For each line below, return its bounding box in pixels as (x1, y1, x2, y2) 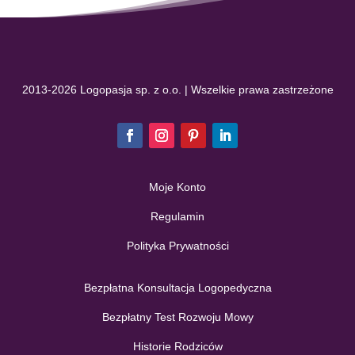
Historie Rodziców (132, 340, 223, 353)
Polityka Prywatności (126, 239, 229, 252)
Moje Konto (149, 181, 206, 193)
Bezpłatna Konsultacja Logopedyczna (83, 281, 272, 294)
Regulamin (151, 210, 204, 223)
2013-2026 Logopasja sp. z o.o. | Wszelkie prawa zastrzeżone (21, 83, 334, 96)
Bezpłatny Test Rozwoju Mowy (101, 311, 254, 323)
